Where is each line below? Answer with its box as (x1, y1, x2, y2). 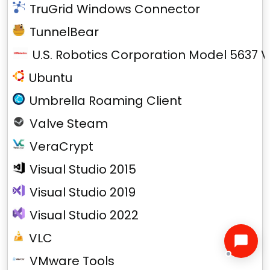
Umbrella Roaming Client (30, 92, 182, 109)
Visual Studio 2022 (30, 207, 139, 224)
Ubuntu (29, 69, 73, 86)
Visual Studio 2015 (30, 161, 136, 178)
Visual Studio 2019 (30, 184, 136, 201)
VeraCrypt (30, 138, 93, 155)
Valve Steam (30, 115, 108, 132)
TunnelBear (30, 24, 99, 40)
